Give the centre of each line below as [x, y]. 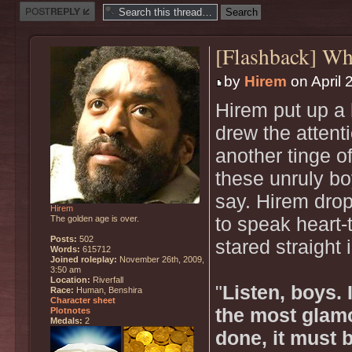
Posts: [64, 239]
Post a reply [45, 7]
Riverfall [107, 280]
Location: [70, 280]
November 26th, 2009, [161, 259]
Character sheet [83, 300]
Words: [65, 249]
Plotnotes [70, 310]
